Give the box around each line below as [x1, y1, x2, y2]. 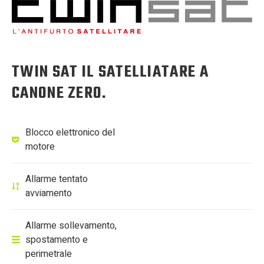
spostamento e [25, 233, 88, 247]
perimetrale [25, 247, 72, 262]
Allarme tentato [25, 172, 88, 187]
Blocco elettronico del [25, 126, 115, 140]
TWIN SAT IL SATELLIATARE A [12, 60, 209, 85]
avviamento [25, 186, 72, 201]
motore [25, 140, 55, 154]
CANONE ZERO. [12, 81, 107, 107]
